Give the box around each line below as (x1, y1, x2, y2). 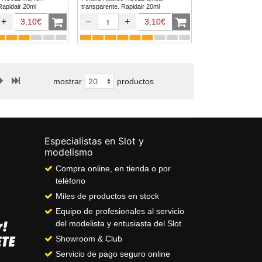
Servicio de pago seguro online (56, 249, 170, 259)
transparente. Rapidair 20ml (81, 3, 160, 11)
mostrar (53, 76, 82, 86)
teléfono (56, 176, 85, 186)
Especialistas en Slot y (44, 135, 144, 147)
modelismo (44, 146, 93, 158)
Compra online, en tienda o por (56, 164, 171, 174)
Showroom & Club (56, 234, 122, 244)
